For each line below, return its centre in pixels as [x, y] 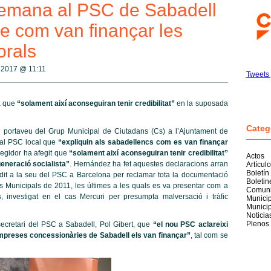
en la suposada [201, 103]
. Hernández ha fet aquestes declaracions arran [149, 164]
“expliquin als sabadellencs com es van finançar [143, 142]
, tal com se [209, 235]
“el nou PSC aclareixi [189, 224]
